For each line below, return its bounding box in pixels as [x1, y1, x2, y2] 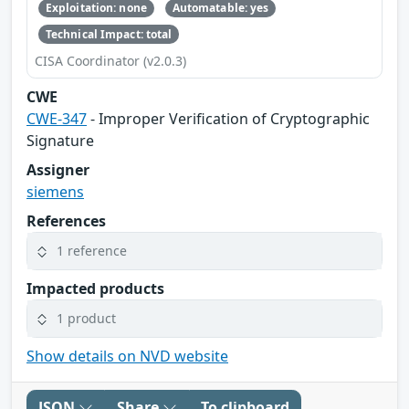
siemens [26, 181, 84, 202]
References [26, 210, 106, 231]
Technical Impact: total [45, 26, 173, 42]
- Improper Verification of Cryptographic [87, 108, 370, 129]
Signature [26, 130, 94, 151]
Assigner [26, 159, 89, 180]
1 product [57, 309, 116, 328]
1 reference [57, 242, 127, 260]
